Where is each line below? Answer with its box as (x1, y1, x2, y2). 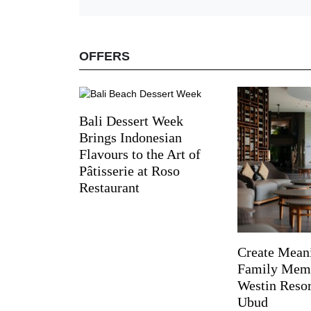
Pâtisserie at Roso (79, 162, 180, 178)
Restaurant (79, 179, 140, 195)
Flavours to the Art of (79, 146, 201, 162)
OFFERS (79, 49, 130, 63)
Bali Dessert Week (79, 112, 183, 128)
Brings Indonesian (79, 129, 182, 145)
